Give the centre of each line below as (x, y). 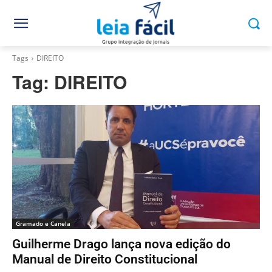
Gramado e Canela (43, 224)
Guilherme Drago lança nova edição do (121, 244)
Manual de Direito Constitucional (105, 260)
